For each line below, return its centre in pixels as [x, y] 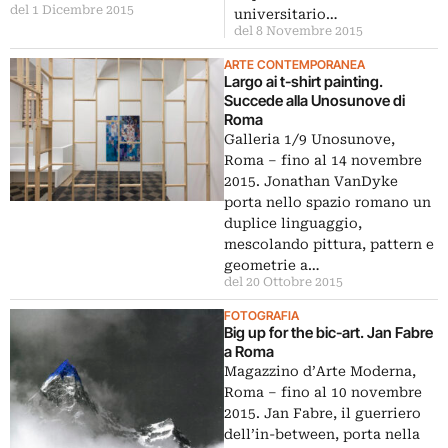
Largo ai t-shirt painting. [303, 81]
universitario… [286, 13]
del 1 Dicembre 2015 [72, 9]
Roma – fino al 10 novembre [323, 391]
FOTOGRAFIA [261, 315]
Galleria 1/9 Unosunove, [309, 138]
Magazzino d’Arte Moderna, [320, 370]
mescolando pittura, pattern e [329, 243]
